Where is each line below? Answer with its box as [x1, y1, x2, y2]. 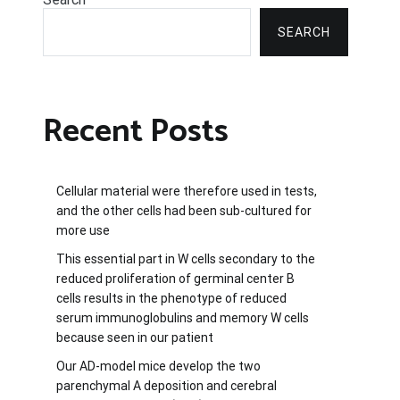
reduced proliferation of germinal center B [56, 271, 295, 286]
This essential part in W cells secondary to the [56, 251, 315, 266]
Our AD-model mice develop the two [56, 358, 261, 373]
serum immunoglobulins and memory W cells [56, 310, 309, 325]
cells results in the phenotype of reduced [56, 290, 287, 305]
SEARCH [278, 25, 330, 39]
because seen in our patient [56, 329, 213, 345]
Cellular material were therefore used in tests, [56, 183, 317, 198]
